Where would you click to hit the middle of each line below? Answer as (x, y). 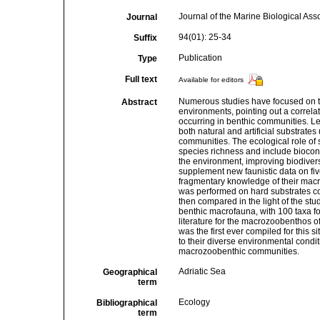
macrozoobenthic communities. (239, 251)
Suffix (145, 38)
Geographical (130, 272)
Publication (200, 58)
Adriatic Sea (202, 271)
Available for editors (211, 80)
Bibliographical (126, 303)
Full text (141, 79)
